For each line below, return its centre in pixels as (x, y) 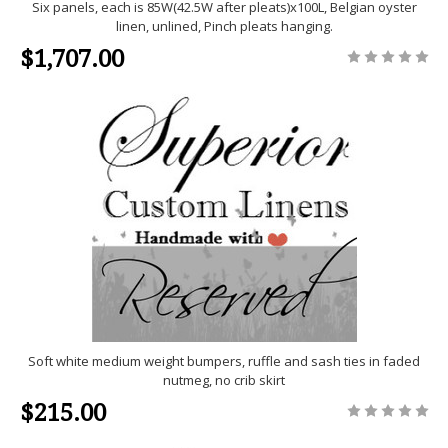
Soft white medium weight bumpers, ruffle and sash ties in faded (224, 361)
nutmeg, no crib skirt (224, 380)
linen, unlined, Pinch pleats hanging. (224, 26)
